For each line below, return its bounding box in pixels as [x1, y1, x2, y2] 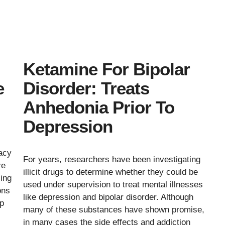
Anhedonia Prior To [23, 97, 174, 117]
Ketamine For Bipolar [23, 59, 190, 79]
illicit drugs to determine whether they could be [23, 167, 198, 177]
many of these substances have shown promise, [23, 204, 204, 214]
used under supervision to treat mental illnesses [23, 179, 203, 189]
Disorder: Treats [23, 78, 149, 98]
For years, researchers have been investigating [23, 154, 200, 164]
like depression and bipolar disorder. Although [23, 192, 193, 202]
